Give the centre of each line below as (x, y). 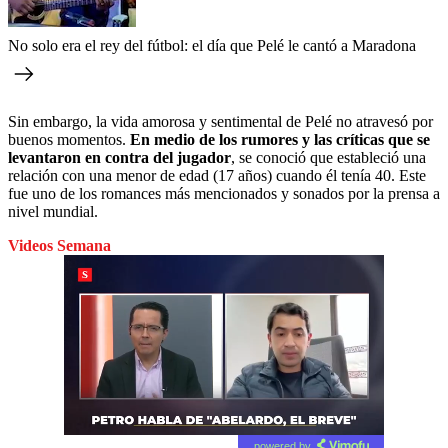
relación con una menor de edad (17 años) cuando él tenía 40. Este (217, 175)
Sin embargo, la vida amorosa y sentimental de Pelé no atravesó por (220, 121)
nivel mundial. (53, 211)
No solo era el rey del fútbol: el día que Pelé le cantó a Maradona (212, 45)
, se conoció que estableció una (328, 157)
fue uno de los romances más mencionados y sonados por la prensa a (224, 193)
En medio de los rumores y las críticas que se (280, 139)
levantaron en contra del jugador (119, 157)
